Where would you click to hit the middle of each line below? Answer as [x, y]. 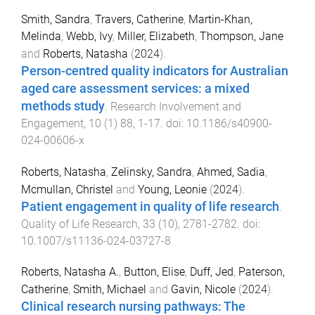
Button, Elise [154, 272]
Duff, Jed [212, 272]
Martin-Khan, [220, 19]
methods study [63, 106]
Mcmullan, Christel [67, 189]
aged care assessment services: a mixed [135, 88]
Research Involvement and [176, 106]
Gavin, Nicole [203, 290]
